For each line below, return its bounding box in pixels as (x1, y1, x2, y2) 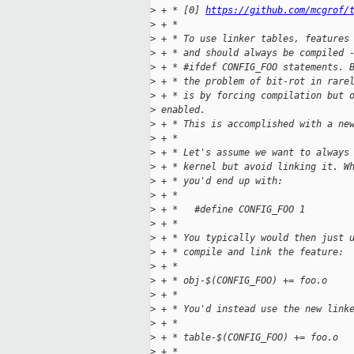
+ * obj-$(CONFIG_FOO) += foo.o (156, 275, 327, 287)
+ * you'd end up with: (156, 175, 283, 187)
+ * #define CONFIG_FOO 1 (156, 204, 305, 216)
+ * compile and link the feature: (156, 247, 344, 258)
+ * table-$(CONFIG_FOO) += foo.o (156, 332, 338, 344)
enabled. (156, 104, 205, 116)
